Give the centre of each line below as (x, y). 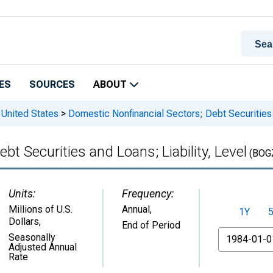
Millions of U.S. (41, 209)
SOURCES (52, 84)
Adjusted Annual (43, 247)
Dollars (24, 222)
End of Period (151, 225)
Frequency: (148, 193)
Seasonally (32, 237)
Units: (22, 193)
